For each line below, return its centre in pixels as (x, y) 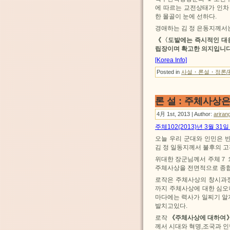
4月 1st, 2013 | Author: (185, 114)
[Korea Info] (171, 60)
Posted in (169, 72)
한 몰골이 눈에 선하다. (186, 17)
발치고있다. (171, 206)
